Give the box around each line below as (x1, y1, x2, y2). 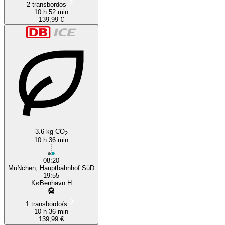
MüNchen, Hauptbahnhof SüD (8, 164, 94, 172)
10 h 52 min (34, 8, 68, 16)
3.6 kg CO (35, 127, 65, 135)
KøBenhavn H (31, 179, 72, 187)
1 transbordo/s (25, 200, 67, 208)
